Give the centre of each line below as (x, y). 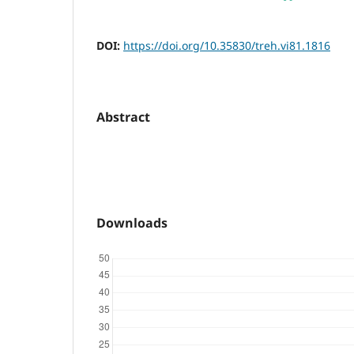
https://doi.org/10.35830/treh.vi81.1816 (227, 46)
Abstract (123, 117)
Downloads (132, 223)
